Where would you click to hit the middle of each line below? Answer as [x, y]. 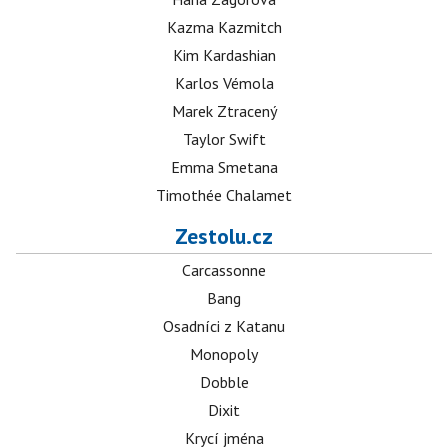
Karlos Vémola [224, 83]
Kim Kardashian [224, 55]
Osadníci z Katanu [224, 326]
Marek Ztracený [224, 111]
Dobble [224, 382]
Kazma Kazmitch [224, 27]
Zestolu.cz [224, 236]
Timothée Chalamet [224, 195]
